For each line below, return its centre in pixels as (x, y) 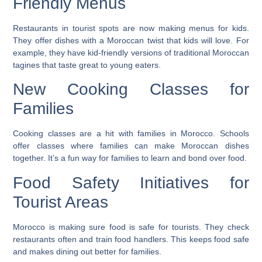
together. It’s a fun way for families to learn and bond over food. (130, 158)
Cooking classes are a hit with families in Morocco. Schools (131, 134)
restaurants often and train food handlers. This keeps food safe (131, 239)
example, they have (51, 52)
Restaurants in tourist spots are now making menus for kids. (131, 28)
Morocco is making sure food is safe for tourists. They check (131, 227)
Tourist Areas (61, 202)
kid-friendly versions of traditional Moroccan (168, 52)
